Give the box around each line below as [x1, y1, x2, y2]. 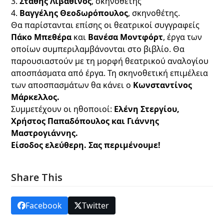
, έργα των [163, 31, 202, 43]
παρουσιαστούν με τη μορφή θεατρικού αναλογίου [11, 55, 209, 67]
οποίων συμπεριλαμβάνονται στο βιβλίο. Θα [11, 43, 185, 55]
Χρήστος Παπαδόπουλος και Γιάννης [11, 115, 159, 127]
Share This [11, 170, 63, 184]
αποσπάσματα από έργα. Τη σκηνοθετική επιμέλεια [11, 67, 208, 79]
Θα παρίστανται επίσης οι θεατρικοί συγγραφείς [11, 19, 200, 31]
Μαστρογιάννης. [11, 127, 78, 139]
